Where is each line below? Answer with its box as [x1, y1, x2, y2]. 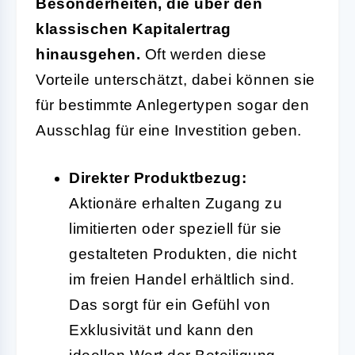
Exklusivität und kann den [69, 321, 254, 338]
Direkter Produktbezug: [69, 169, 246, 186]
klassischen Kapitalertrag [36, 20, 231, 37]
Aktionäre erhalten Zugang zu [69, 194, 282, 212]
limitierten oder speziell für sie [69, 219, 282, 237]
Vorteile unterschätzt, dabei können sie [36, 71, 315, 88]
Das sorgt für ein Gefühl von [69, 296, 270, 313]
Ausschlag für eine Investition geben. [36, 121, 302, 139]
